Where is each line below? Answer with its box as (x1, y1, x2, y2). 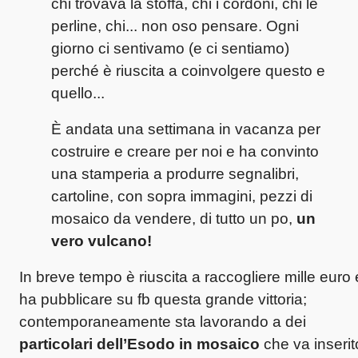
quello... (51, 84, 105, 101)
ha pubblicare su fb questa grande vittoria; (19, 290, 307, 308)
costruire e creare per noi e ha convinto (51, 142, 319, 160)
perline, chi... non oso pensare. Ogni (51, 17, 299, 34)
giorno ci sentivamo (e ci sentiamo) (51, 39, 289, 57)
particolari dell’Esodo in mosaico (19, 335, 260, 352)
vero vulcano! (51, 232, 152, 249)
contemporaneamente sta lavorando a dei (19, 312, 306, 330)
